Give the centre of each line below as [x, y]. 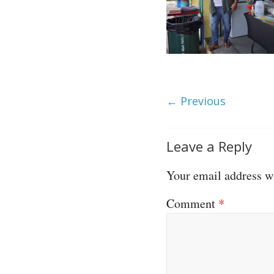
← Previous [196, 101]
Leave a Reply [209, 146]
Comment [192, 203]
